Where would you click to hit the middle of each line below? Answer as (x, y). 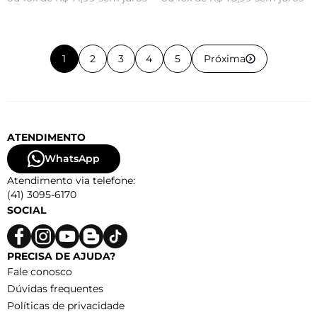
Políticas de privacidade (66, 305)
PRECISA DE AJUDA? (61, 256)
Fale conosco (40, 271)
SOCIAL (27, 210)
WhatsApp (72, 159)
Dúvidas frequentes (55, 288)
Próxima (224, 58)
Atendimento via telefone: (71, 180)
